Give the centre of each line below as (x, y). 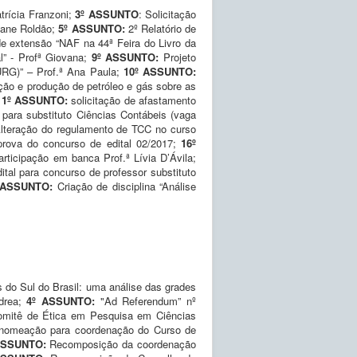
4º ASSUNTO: (63, 300)
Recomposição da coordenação (123, 343)
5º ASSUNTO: (92, 28)
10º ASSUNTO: (160, 71)
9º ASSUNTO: (125, 57)
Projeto (178, 57)
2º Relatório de (161, 28)
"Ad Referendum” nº (148, 300)
